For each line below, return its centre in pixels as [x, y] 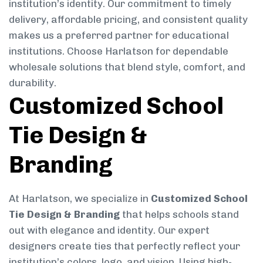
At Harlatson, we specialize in [80, 198]
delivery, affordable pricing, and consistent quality [128, 19]
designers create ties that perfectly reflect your [124, 246]
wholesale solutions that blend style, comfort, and [127, 67]
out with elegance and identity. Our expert [109, 230]
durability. [33, 82]
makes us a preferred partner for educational [119, 35]
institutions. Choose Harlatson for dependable [119, 51]
